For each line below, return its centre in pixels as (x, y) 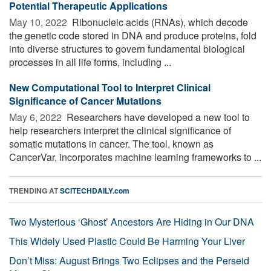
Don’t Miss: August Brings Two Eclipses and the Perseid (129, 260)
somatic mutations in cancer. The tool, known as (111, 143)
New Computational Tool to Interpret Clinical (110, 87)
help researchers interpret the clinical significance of (120, 130)
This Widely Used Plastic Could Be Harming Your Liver (127, 241)
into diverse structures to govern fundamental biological (127, 48)
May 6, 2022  (37, 117)
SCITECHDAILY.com (95, 190)
